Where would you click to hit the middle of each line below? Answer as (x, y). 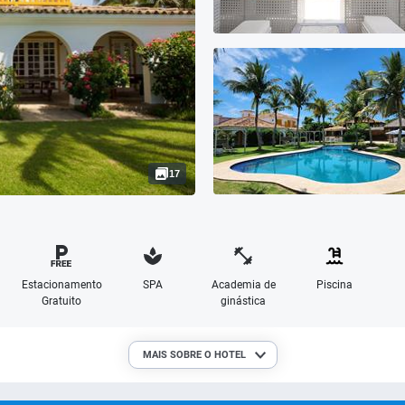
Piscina (334, 285)
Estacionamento (61, 285)
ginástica (244, 301)
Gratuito (62, 301)
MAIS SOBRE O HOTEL (194, 355)
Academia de (243, 285)
